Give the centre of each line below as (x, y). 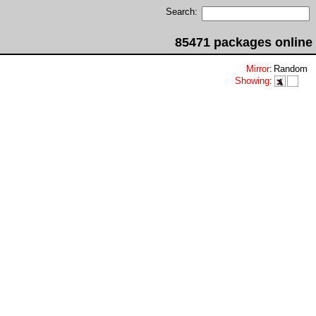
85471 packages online (244, 42)
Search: (182, 12)
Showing (252, 81)
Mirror (258, 69)
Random (291, 69)
